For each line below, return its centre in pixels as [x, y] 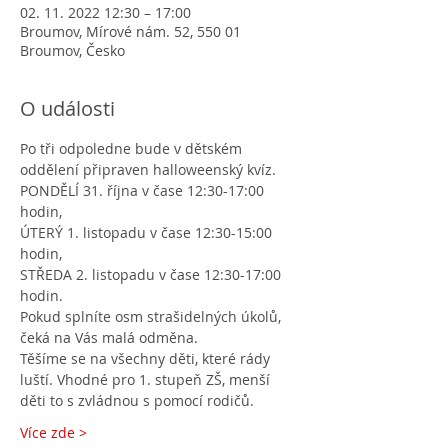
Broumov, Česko [72, 50]
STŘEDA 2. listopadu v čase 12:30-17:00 [152, 274]
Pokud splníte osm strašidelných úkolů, [152, 316]
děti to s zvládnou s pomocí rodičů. [137, 400]
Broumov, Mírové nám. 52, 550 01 [130, 31]
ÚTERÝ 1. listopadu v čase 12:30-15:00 [148, 232]
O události [67, 108]
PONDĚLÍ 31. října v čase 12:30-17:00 [144, 190]
